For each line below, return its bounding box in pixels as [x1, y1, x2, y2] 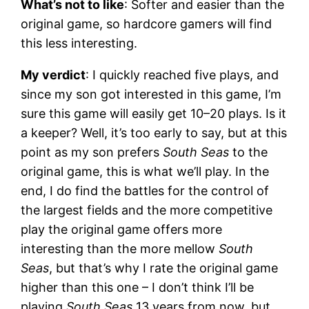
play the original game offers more [21, 221, 223, 237]
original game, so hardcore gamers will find [21, 16, 272, 31]
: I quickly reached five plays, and [86, 67, 279, 82]
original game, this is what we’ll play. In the [21, 163, 270, 179]
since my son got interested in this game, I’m [21, 86, 282, 101]
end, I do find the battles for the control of [21, 183, 270, 198]
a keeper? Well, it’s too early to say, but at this [21, 125, 288, 140]
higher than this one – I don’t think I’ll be [21, 279, 255, 295]
